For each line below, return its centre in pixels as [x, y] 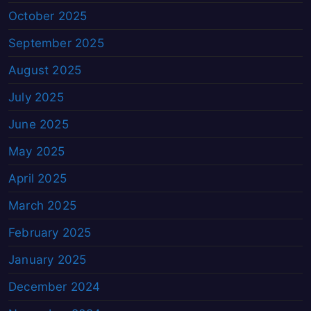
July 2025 [36, 98]
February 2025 [50, 233]
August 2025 [45, 70]
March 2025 [42, 206]
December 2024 [54, 287]
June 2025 [39, 125]
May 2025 [37, 152]
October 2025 [48, 16]
